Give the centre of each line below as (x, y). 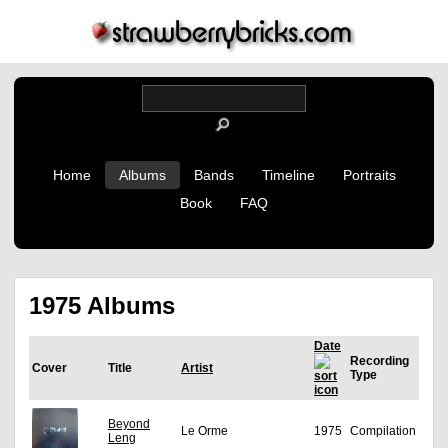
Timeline (288, 175)
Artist (197, 368)
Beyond (129, 424)
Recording (379, 361)
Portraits (369, 175)
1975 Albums (102, 305)
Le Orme (204, 431)
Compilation (383, 431)
